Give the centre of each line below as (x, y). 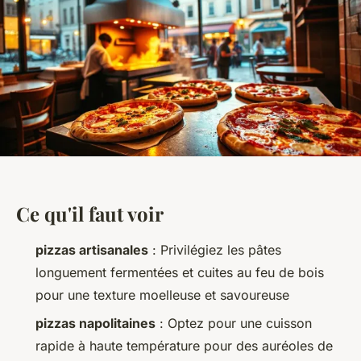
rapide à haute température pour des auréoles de (184, 345)
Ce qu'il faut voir (90, 214)
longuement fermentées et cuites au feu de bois (180, 273)
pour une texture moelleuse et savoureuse (162, 295)
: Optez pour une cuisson (234, 323)
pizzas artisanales (92, 250)
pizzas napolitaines (95, 323)
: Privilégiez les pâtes (215, 250)
